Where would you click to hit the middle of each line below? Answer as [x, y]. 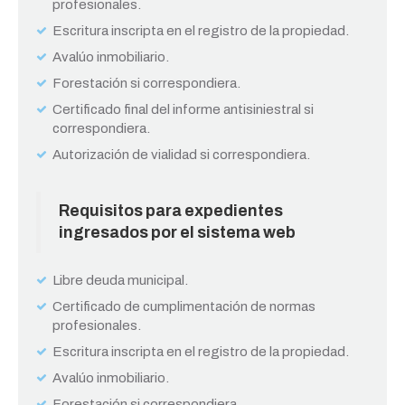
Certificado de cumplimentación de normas [184, 306]
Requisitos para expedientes [171, 211]
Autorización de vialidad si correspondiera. [181, 155]
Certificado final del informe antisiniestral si [183, 109]
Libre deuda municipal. [120, 280]
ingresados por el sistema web [180, 233]
